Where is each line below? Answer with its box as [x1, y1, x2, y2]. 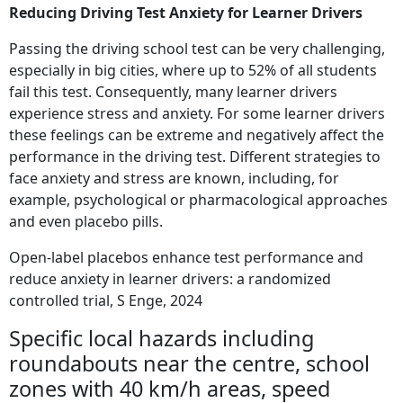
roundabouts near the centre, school [9, 349, 370, 379]
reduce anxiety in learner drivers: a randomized [9, 269, 331, 290]
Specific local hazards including [9, 324, 314, 354]
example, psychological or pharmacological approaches [9, 190, 388, 210]
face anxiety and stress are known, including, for [9, 168, 339, 189]
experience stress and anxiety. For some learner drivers [9, 103, 385, 124]
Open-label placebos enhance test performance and [9, 247, 363, 268]
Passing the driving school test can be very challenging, [9, 39, 385, 59]
